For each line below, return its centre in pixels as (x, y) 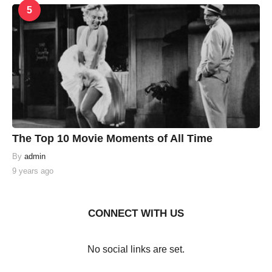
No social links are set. (136, 250)
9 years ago (33, 171)
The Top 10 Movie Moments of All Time (112, 139)
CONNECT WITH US (136, 214)
